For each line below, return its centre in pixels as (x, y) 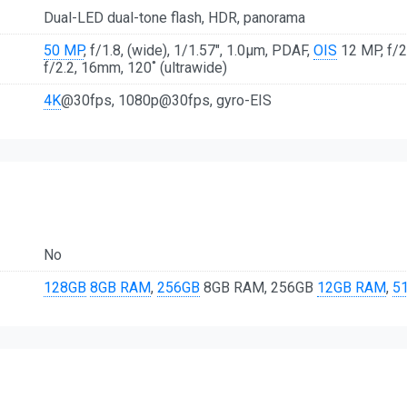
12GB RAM (352, 287)
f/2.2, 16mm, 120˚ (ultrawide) (135, 68)
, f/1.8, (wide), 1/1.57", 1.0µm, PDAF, (199, 51)
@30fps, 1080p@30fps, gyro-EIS (166, 101)
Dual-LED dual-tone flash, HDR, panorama (174, 18)
